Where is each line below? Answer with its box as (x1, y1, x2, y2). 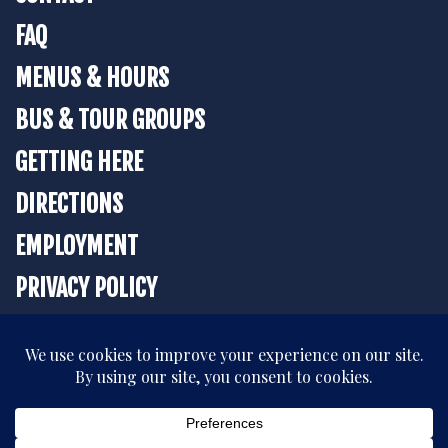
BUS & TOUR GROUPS (15, 104, 205, 135)
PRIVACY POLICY (15, 272, 157, 303)
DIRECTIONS (15, 188, 123, 219)
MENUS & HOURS (15, 62, 169, 93)
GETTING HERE (15, 146, 143, 177)
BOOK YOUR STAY (125, 373, 323, 406)
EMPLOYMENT (15, 230, 138, 261)
